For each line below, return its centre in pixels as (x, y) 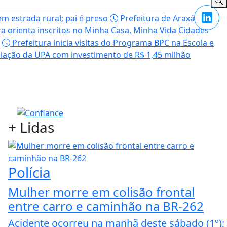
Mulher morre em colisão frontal (101, 192)
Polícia (29, 173)
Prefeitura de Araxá (156, 18)
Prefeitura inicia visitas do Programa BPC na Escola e (112, 42)
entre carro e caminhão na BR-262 (106, 206)
